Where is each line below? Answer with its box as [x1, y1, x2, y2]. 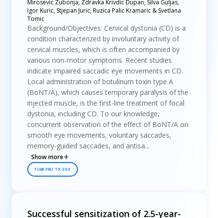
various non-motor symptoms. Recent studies [27, 55, 172, 65]
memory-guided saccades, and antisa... [27, 141, 149, 150]
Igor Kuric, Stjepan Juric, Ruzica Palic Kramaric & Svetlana [27, 6, 181, 15]
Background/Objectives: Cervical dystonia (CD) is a [27, 23, 186, 33]
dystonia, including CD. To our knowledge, [27, 109, 160, 118]
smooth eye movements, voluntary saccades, [27, 130, 171, 140]
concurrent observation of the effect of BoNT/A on [27, 120, 188, 129]
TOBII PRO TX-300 [34, 167, 71, 172]
